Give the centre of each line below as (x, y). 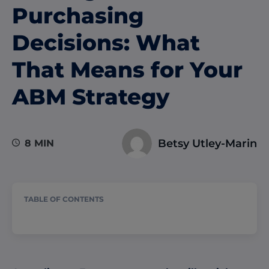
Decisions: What (106, 42)
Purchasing (78, 15)
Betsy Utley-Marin (207, 143)
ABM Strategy (91, 96)
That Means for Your (127, 69)
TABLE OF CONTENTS (64, 199)
